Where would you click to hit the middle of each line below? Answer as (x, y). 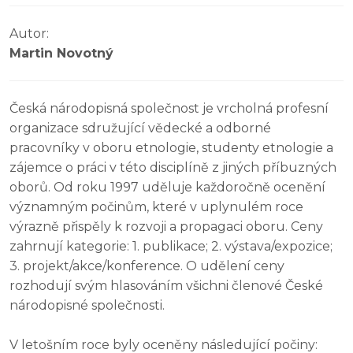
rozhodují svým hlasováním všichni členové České (166, 286)
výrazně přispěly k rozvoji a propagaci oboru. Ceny (166, 227)
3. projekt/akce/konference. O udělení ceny (147, 266)
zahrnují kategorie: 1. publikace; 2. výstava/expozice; (171, 247)
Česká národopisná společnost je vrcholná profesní (169, 109)
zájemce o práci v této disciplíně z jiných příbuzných (173, 168)
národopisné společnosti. (87, 306)
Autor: (29, 34)
